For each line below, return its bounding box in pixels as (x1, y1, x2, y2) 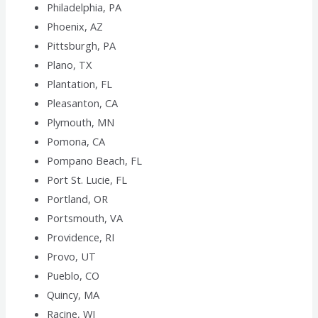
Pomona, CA (47, 134, 106, 149)
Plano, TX (47, 57, 92, 72)
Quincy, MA (47, 287, 100, 302)
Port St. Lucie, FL (47, 172, 128, 187)
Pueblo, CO (47, 268, 100, 283)
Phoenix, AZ (47, 19, 104, 34)
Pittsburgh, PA (47, 38, 116, 53)
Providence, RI (47, 230, 115, 245)
